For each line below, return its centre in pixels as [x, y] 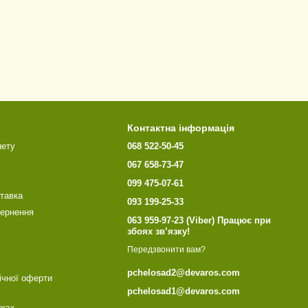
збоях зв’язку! [159, 231]
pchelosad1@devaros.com [184, 291]
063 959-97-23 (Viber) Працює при [199, 220]
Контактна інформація [181, 128]
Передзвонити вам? [167, 250]
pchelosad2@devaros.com [184, 273]
